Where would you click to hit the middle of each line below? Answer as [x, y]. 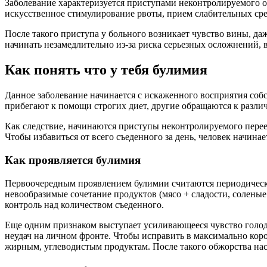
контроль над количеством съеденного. [84, 204]
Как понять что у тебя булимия [106, 70]
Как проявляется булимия [73, 160]
